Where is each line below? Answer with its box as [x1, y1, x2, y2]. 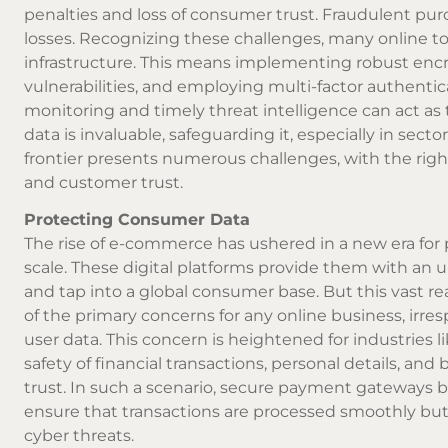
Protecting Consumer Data [24, 210, 250, 230]
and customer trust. [24, 173, 183, 193]
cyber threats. [24, 426, 134, 446]
